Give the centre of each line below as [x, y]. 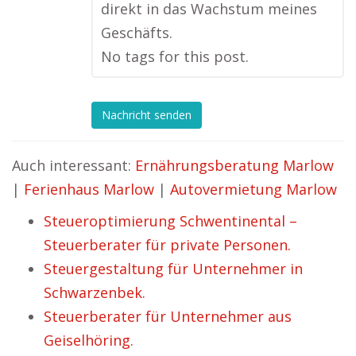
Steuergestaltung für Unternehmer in [173, 269]
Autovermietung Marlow [253, 189]
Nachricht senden [147, 115]
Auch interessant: [74, 165]
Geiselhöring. [89, 340]
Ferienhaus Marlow [89, 189]
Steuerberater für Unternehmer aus [168, 316]
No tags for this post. [175, 56]
